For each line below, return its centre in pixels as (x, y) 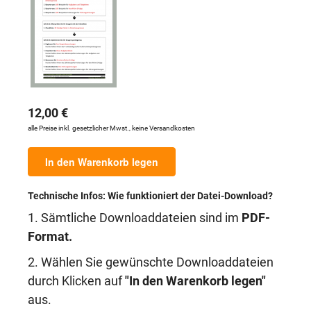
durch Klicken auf (76, 281)
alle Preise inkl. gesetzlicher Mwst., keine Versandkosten (111, 128)
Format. (50, 237)
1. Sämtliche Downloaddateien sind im (135, 218)
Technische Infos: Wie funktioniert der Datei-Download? (150, 196)
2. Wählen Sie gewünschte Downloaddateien (151, 262)
